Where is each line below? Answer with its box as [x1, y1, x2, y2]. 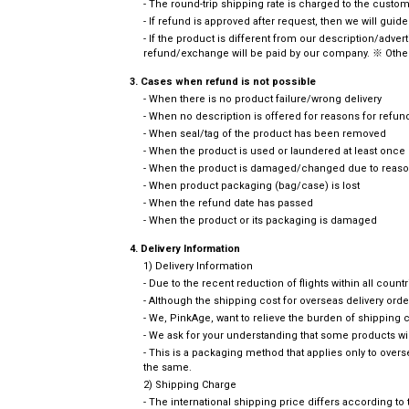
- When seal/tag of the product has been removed [143, 127, 386, 140]
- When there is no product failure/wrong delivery [143, 92, 382, 105]
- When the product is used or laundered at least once [143, 144, 405, 157]
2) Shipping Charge [143, 378, 236, 391]
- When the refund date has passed [143, 196, 313, 209]
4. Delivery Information [130, 242, 240, 255]
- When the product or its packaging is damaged [143, 214, 377, 226]
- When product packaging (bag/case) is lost [143, 179, 360, 192]
